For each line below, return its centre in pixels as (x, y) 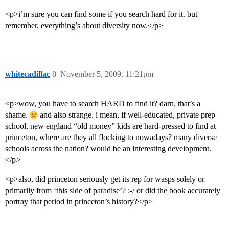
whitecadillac (28, 74)
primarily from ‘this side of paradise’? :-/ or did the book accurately (113, 191)
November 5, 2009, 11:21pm (107, 74)
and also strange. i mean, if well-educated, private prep (127, 115)
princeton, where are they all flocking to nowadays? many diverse (111, 138)
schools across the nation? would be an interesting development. (108, 149)
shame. (17, 115)
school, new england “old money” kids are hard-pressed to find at (110, 126)
